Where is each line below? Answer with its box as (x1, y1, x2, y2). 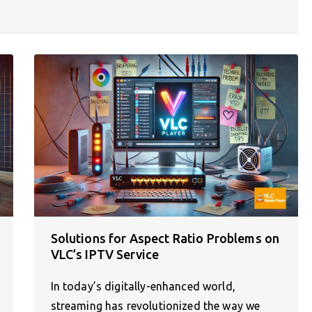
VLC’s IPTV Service (50, 247, 159, 261)
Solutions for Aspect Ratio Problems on (50, 231, 280, 245)
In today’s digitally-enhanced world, (50, 279, 235, 292)
